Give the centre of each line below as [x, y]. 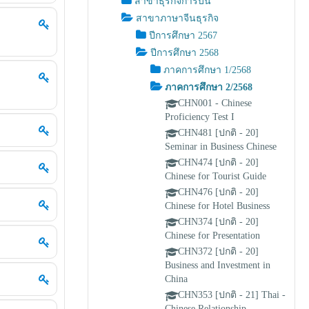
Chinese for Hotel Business [218, 206]
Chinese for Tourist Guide [216, 176]
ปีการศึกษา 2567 [183, 36]
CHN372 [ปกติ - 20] [219, 251]
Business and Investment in [218, 265]
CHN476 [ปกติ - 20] [219, 192]
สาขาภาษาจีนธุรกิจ [178, 18]
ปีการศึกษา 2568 [185, 53]
